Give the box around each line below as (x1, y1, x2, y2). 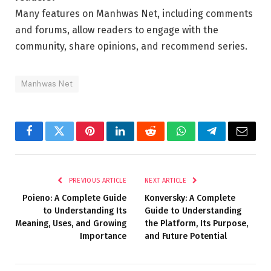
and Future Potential (145, 230, 227, 241)
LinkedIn (119, 134, 160, 146)
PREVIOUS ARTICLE (67, 176, 126, 184)
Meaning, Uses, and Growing (15, 218, 126, 229)
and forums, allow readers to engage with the (15, 24, 218, 36)
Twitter (58, 134, 90, 146)
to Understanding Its (43, 205, 126, 216)
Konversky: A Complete (145, 192, 235, 203)
